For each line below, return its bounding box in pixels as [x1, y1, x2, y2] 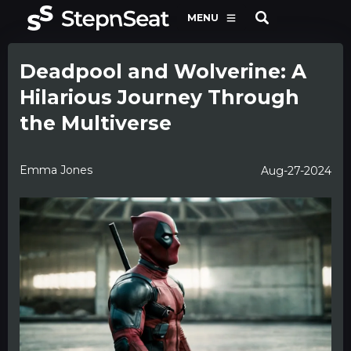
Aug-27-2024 [261, 164, 331, 178]
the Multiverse [20, 111, 172, 135]
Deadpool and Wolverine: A [20, 60, 306, 83]
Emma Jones [20, 162, 92, 177]
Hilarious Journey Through [20, 85, 299, 109]
